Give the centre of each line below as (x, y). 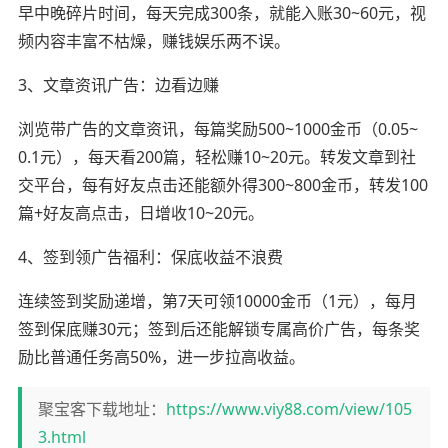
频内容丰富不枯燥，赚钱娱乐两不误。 (153, 40)
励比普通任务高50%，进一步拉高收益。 (161, 356)
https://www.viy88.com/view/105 (288, 408)
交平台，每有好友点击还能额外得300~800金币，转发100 (222, 184)
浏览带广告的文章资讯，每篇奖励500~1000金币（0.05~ (217, 128)
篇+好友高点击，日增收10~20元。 (140, 212)
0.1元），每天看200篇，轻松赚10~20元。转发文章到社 (216, 156)
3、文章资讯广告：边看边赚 (118, 84)
